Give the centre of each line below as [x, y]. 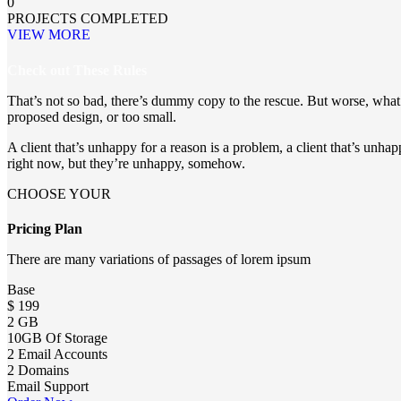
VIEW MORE [49, 35]
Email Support [48, 386]
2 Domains [38, 370]
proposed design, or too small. [92, 116]
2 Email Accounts [57, 354]
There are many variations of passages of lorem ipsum [159, 259]
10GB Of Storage [57, 337]
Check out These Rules [77, 70]
